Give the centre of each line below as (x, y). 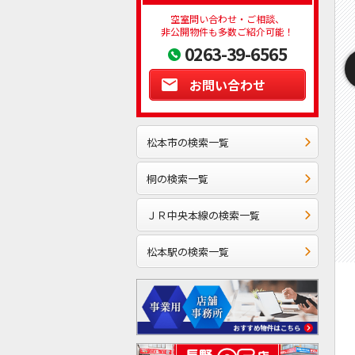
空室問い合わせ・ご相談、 (227, 19)
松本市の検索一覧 (188, 142)
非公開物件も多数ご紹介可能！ (227, 32)
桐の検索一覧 (177, 178)
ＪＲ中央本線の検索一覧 (203, 215)
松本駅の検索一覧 (188, 251)
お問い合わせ (227, 85)
